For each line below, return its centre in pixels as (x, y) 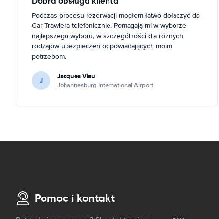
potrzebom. (49, 56)
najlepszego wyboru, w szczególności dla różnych (108, 36)
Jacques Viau (76, 76)
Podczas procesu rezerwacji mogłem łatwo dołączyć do (116, 15)
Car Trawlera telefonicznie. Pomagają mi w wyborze (109, 25)
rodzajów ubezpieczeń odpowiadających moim (102, 46)
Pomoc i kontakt (75, 198)
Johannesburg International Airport (105, 85)
